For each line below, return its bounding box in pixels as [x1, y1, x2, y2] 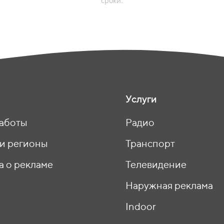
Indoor [125, 200, 156, 212]
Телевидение [125, 158, 186, 170]
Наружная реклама [125, 179, 213, 191]
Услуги [125, 93, 157, 104]
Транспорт [125, 137, 175, 149]
